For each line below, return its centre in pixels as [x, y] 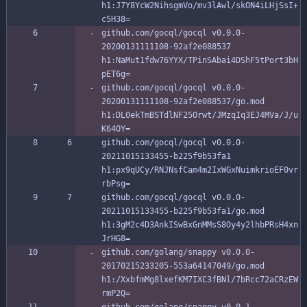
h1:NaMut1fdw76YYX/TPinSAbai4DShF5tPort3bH [200, 61]
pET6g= [116, 74]
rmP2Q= [116, 294]
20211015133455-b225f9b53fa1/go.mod [183, 211]
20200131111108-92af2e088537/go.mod [183, 102]
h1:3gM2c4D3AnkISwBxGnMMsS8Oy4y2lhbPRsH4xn [200, 225]
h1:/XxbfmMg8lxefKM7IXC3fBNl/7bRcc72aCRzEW [200, 280]
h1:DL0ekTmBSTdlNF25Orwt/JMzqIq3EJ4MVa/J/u [200, 115]
